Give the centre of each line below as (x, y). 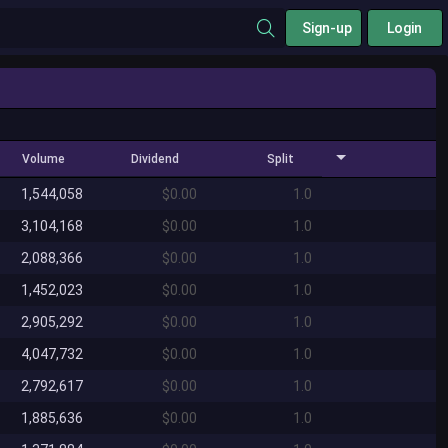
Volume (43, 158)
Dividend (155, 158)
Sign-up (327, 27)
